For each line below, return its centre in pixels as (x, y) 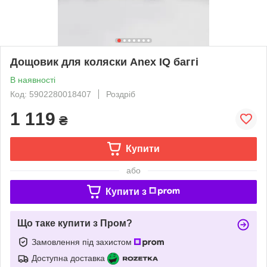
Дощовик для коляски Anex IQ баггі (104, 62)
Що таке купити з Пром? (75, 223)
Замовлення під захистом (83, 242)
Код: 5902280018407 (51, 94)
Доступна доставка (68, 258)
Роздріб (121, 94)
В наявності (33, 80)
